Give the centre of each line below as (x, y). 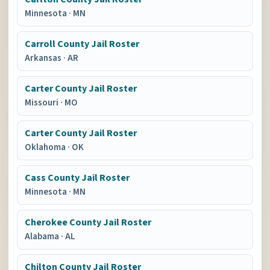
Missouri (43, 103)
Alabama (43, 237)
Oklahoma (46, 147)
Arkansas (44, 58)
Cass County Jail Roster (77, 178)
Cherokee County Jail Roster (88, 222)
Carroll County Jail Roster (82, 44)
